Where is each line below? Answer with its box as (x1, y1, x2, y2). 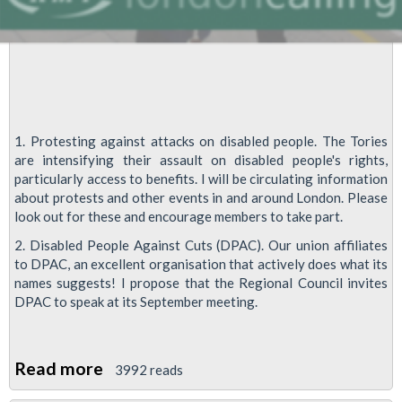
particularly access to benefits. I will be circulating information (14, 170, 388, 188)
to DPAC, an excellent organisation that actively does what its (14, 255, 388, 272)
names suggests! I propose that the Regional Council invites (14, 274, 388, 291)
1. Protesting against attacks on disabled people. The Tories (14, 133, 388, 150)
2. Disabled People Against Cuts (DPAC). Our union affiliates (14, 236, 388, 253)
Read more (14, 357, 103, 379)
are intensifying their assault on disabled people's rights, (14, 152, 388, 169)
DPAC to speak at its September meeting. (14, 293, 258, 310)
